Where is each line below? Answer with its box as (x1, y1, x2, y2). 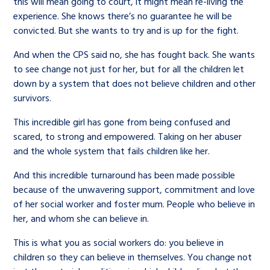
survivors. (13, 90, 52, 105)
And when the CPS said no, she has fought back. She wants (13, 46, 256, 61)
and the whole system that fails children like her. (13, 143, 210, 158)
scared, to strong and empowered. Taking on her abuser (13, 128, 242, 143)
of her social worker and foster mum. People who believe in (13, 196, 256, 211)
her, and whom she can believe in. (13, 210, 149, 225)
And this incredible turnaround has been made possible (13, 167, 236, 182)
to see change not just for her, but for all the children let (13, 61, 245, 76)
